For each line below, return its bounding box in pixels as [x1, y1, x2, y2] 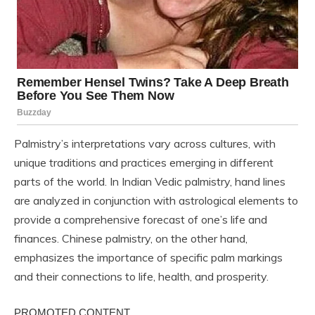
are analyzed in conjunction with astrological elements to [14, 193, 298, 207]
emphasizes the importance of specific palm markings [14, 250, 283, 264]
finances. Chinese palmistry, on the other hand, [14, 231, 247, 245]
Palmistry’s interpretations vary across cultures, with [14, 136, 276, 150]
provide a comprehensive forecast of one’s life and [14, 212, 267, 226]
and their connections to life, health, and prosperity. [14, 269, 269, 283]
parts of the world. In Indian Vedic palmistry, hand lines [14, 174, 285, 188]
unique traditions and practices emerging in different [14, 155, 274, 169]
